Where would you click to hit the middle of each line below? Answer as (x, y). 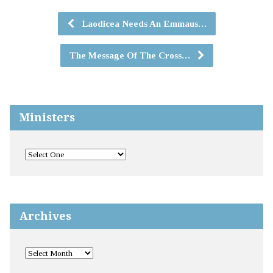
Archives (45, 216)
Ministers (47, 118)
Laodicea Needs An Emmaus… (143, 24)
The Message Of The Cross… (131, 55)
